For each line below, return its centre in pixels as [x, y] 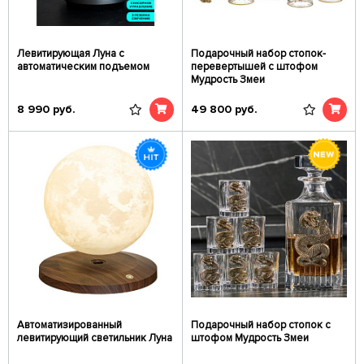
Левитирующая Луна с [71, 54]
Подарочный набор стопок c [260, 325]
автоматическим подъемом [83, 67]
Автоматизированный [69, 325]
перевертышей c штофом [254, 67]
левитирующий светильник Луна [95, 338]
